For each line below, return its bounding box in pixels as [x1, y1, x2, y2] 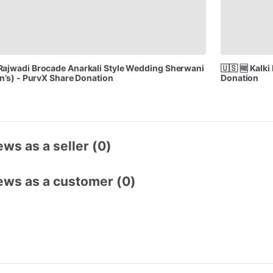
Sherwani [165, 62, 204, 73]
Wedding [126, 62, 163, 73]
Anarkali [67, 62, 102, 73]
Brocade [31, 62, 66, 73]
